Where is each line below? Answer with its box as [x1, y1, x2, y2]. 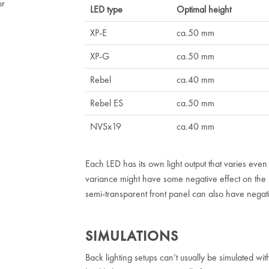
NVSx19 [89, 120, 121, 133]
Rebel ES [89, 97, 123, 109]
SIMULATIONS [85, 226, 179, 245]
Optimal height [176, 3, 231, 16]
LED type [89, 3, 122, 16]
